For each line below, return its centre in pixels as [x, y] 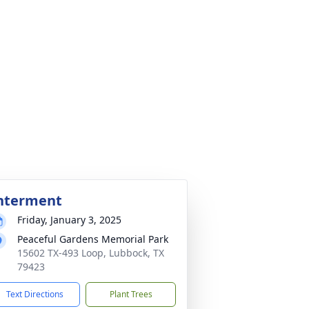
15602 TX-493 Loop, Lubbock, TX [91, 253]
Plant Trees [131, 294]
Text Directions [35, 294]
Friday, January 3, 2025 [69, 220]
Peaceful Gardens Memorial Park [93, 239]
